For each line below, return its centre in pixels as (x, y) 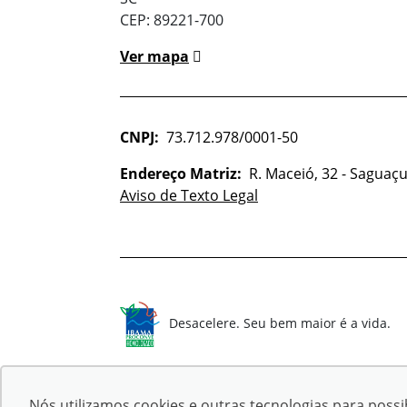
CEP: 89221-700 (172, 20)
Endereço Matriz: (181, 173)
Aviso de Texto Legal (189, 195)
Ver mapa (154, 56)
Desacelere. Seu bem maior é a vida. (280, 323)
